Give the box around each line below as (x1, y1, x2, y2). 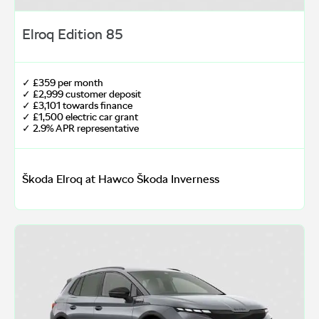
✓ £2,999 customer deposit (22, 88, 141, 100)
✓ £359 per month (22, 76, 103, 88)
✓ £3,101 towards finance (22, 99, 132, 111)
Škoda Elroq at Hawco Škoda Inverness (22, 172, 219, 186)
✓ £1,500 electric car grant (22, 110, 138, 122)
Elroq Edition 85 (22, 25, 123, 43)
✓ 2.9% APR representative (22, 122, 139, 134)
